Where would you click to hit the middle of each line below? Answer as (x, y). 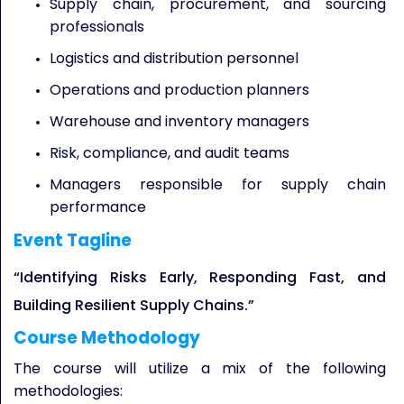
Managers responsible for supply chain (218, 184)
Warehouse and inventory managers (179, 121)
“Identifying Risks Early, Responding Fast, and (200, 277)
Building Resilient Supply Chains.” (134, 305)
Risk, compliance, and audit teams (170, 153)
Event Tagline (73, 240)
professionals (97, 27)
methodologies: (68, 391)
